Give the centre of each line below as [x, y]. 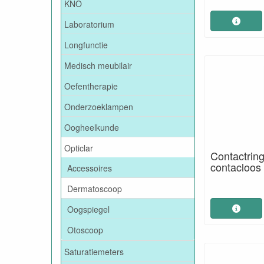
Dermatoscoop [95, 188]
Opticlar [79, 148]
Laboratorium [89, 24]
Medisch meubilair [98, 65]
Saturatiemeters [94, 251]
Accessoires [90, 168]
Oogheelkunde [92, 127]
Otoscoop [85, 230]
